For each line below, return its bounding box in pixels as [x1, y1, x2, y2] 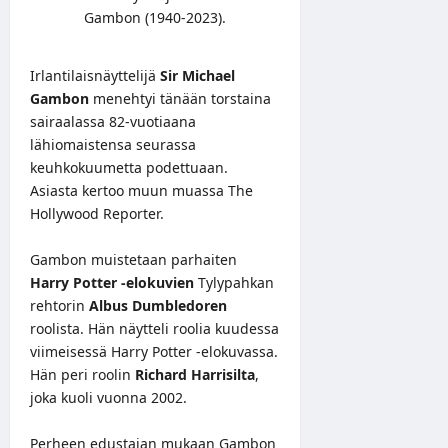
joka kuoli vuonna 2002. [30, 388, 187, 408]
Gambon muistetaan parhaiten [30, 250, 237, 270]
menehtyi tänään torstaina [89, 89, 271, 109]
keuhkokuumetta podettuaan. [30, 158, 228, 178]
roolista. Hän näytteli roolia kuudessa [30, 319, 279, 339]
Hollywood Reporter [30, 204, 160, 224]
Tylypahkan [194, 273, 274, 293]
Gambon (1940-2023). [83, 8, 226, 28]
